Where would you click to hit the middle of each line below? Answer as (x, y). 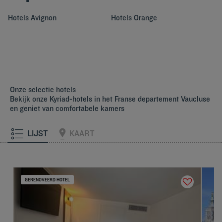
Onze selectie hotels (43, 89)
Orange (145, 18)
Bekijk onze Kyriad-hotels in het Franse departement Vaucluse (110, 99)
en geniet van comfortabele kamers (67, 108)
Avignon (44, 18)
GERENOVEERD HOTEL (47, 180)
